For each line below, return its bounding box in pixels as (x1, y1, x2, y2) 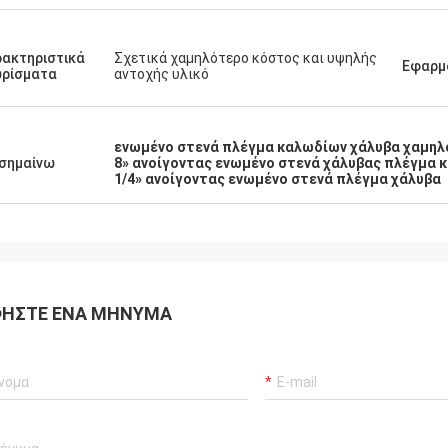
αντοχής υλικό (114, 66, 209, 82)
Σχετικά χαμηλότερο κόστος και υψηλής (114, 50, 377, 66)
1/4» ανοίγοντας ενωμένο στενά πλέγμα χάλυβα (114, 171, 441, 187)
